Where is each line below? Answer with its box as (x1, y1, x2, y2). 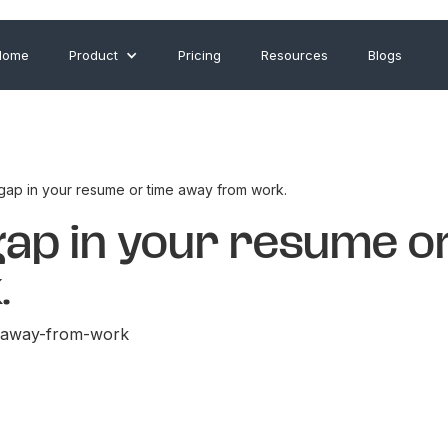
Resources (261, 47, 329, 63)
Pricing (178, 47, 222, 63)
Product (69, 47, 119, 63)
